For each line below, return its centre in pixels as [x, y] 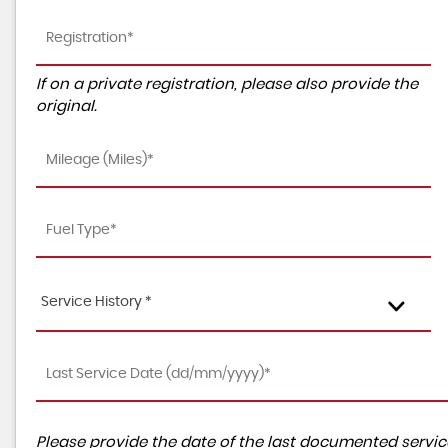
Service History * [96, 302]
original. [66, 106]
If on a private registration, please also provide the [227, 84]
